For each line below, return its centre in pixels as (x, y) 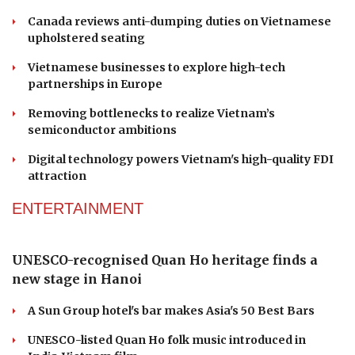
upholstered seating (86, 208)
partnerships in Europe (95, 254)
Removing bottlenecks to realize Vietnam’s (151, 283)
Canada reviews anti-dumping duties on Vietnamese (179, 191)
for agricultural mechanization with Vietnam (164, 160)
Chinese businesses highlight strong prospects (171, 141)
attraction (57, 346)
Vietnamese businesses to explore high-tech (157, 237)
